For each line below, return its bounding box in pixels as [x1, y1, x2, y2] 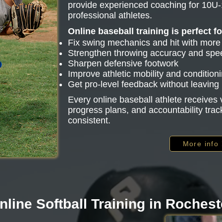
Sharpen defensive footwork [68, 58, 178, 68]
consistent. [68, 115, 111, 125]
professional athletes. [68, 10, 152, 20]
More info [182, 140, 219, 148]
